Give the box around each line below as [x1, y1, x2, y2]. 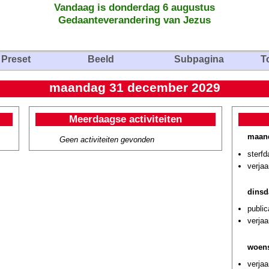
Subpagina [174, 54, 224, 64]
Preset [1, 54, 31, 64]
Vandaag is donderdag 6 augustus [54, 1, 215, 13]
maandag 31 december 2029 [49, 80, 220, 95]
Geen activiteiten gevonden [59, 135, 154, 144]
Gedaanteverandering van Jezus [58, 14, 211, 26]
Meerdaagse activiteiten [69, 113, 182, 125]
